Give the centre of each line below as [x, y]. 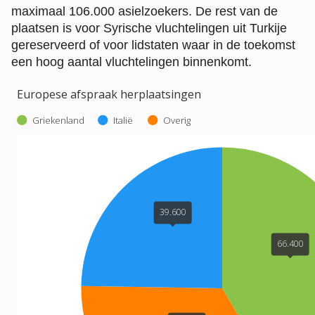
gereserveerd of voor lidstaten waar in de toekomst [153, 45]
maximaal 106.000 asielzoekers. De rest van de [144, 11]
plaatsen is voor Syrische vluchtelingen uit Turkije [149, 28]
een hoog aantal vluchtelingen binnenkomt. [131, 62]
